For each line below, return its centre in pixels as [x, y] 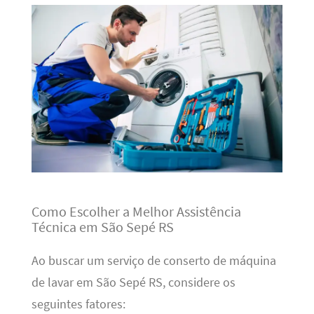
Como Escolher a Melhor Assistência [136, 212]
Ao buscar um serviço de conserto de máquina [153, 261]
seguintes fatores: [78, 305]
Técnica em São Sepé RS [102, 227]
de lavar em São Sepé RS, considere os [133, 283]
